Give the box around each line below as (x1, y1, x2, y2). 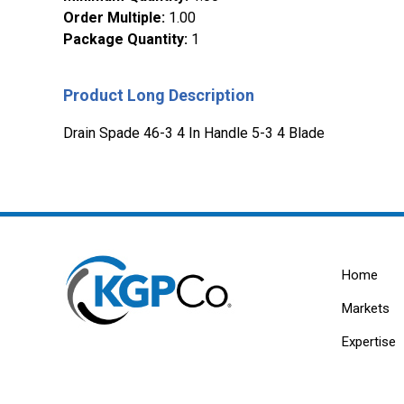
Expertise (341, 334, 396, 351)
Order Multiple (63, 9, 161, 27)
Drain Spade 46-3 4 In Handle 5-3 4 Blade (63, 124, 325, 142)
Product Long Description (63, 86, 254, 106)
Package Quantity (63, 31, 184, 49)
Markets (341, 300, 390, 317)
